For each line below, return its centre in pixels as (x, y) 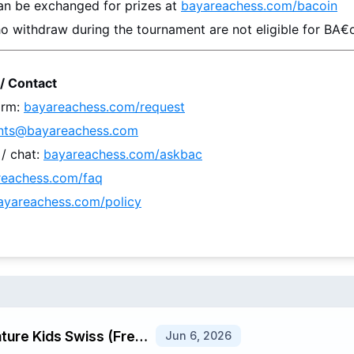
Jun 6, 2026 (198, 335)
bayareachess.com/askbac (123, 154)
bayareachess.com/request (104, 107)
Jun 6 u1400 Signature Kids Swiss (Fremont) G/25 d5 (141, 336)
